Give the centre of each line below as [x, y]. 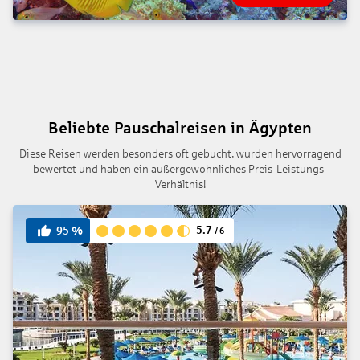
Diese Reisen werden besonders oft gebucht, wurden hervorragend [180, 154]
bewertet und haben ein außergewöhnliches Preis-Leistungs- [180, 170]
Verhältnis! [180, 185]
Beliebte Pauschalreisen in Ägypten [180, 128]
